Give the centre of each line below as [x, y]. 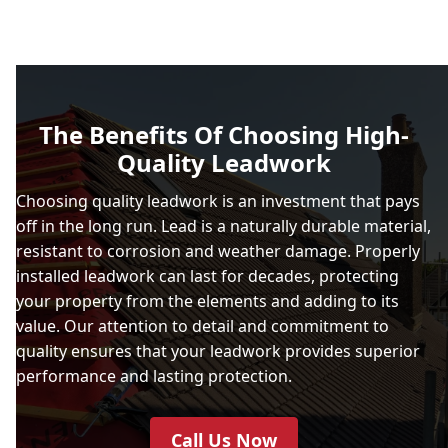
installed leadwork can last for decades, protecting [207, 275]
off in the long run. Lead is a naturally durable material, [223, 225]
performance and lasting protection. [154, 375]
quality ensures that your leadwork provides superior [218, 350]
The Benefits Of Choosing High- [224, 134]
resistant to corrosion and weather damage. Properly [218, 250]
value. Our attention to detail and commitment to [202, 325]
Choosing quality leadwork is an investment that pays [218, 200]
